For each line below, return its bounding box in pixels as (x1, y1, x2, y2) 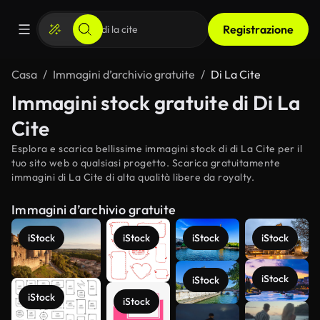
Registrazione (223, 22, 294, 36)
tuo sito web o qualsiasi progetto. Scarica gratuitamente (11, 156, 280, 169)
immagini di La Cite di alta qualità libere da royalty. (11, 171, 254, 184)
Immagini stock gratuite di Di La (11, 90, 300, 115)
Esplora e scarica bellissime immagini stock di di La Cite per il (11, 142, 302, 155)
